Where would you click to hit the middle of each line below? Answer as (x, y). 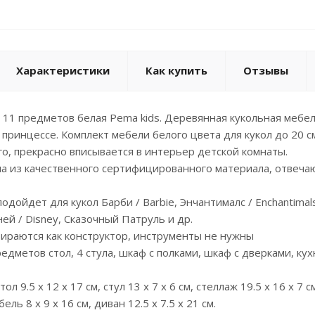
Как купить (176, 70)
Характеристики (63, 70)
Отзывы (266, 70)
